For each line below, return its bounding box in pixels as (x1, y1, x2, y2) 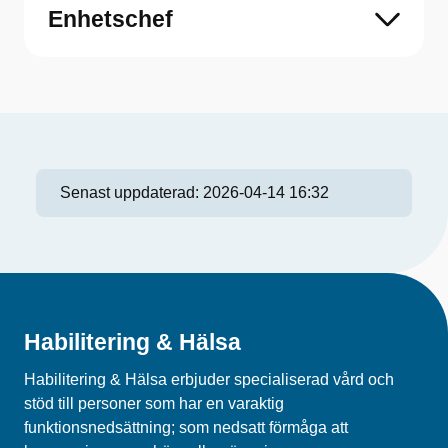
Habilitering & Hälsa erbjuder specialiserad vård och (24, 371, 394, 389)
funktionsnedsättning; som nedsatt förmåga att (24, 419, 348, 437)
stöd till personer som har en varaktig (24, 395, 284, 413)
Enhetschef (48, 6, 173, 33)
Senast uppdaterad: (60, 184, 203, 202)
